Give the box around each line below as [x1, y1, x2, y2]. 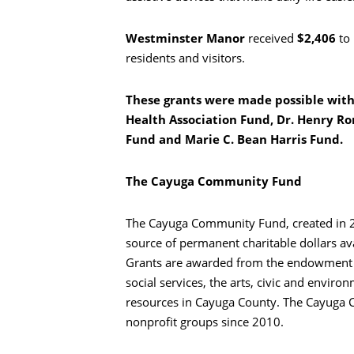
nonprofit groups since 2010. [126, 314, 284, 330]
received [248, 30, 297, 47]
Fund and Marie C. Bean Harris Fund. [126, 131, 343, 148]
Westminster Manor [126, 30, 248, 47]
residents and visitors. [126, 50, 245, 66]
